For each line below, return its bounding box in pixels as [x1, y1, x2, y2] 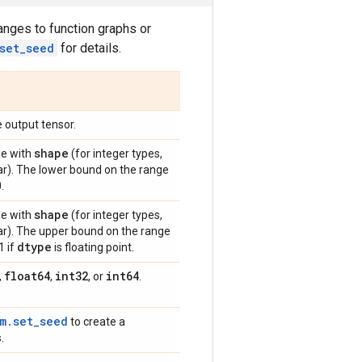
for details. [57, 40, 121, 56]
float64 [4, 267, 50, 284]
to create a [68, 314, 125, 328]
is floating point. [52, 240, 134, 254]
